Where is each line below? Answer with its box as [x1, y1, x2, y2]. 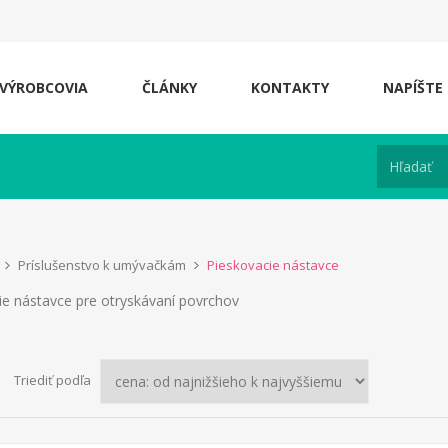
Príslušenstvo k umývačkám [18, 256, 186, 274]
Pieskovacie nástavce [207, 256, 339, 274]
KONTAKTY [251, 78, 329, 97]
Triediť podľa [14, 371, 91, 390]
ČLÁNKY [142, 78, 197, 97]
